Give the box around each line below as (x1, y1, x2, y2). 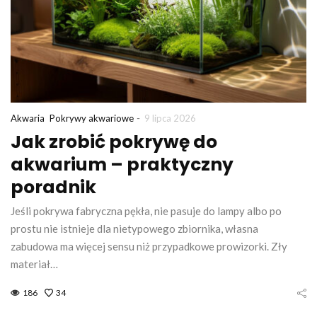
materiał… (11, 258, 58, 271)
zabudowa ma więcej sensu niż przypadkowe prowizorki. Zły (11, 240, 287, 253)
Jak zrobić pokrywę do (11, 129, 217, 155)
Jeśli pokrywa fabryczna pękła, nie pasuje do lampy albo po (11, 204, 282, 218)
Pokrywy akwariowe (50, 113, 134, 125)
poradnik (11, 175, 96, 200)
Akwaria (11, 113, 45, 125)
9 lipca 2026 (144, 113, 196, 125)
